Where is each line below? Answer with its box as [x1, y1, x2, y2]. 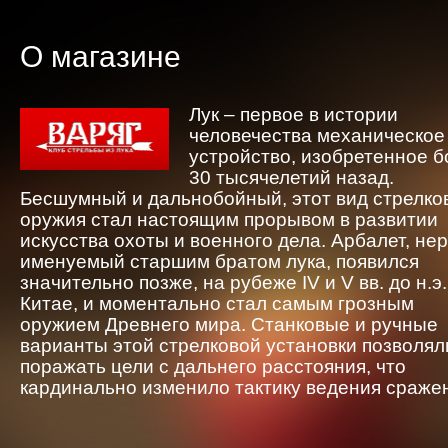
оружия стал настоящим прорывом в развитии [20, 209, 438, 230]
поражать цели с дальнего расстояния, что [20, 356, 406, 377]
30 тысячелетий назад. [189, 167, 394, 188]
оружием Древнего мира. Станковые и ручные [20, 314, 438, 335]
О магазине [20, 40, 181, 73]
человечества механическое [189, 125, 445, 146]
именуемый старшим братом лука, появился [20, 251, 419, 272]
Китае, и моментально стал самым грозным [20, 293, 414, 314]
